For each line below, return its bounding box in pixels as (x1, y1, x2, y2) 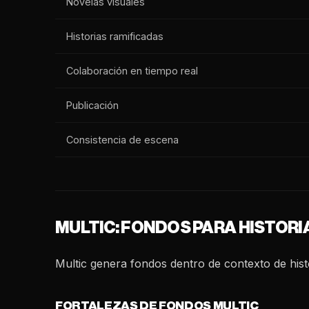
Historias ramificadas (66, 30, 163, 42)
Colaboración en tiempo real (66, 65, 198, 77)
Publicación (66, 99, 119, 111)
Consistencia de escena (66, 134, 179, 146)
